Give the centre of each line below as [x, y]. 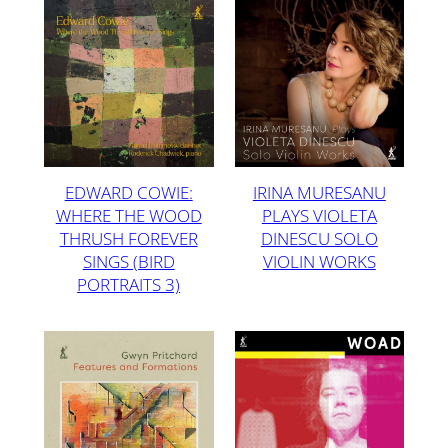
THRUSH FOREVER [128, 239]
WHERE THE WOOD [128, 216]
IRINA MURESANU [319, 193]
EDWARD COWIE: [128, 193]
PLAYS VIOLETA [319, 216]
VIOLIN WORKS [319, 262]
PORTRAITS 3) [129, 285]
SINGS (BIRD [128, 262]
